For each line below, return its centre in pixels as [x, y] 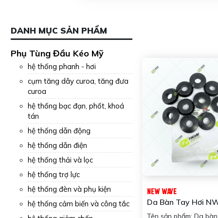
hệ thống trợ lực [54, 174]
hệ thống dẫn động [59, 130]
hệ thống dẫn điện [57, 145]
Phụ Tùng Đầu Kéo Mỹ [57, 53]
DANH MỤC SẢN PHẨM [59, 30]
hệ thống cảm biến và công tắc [79, 203]
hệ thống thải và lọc [60, 160]
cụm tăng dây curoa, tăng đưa [78, 81]
